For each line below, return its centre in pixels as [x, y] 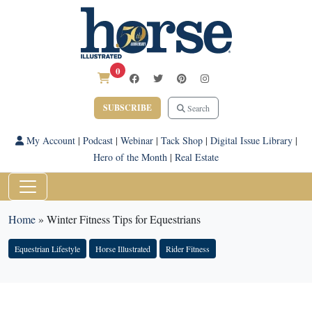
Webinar [136, 140]
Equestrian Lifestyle [47, 249]
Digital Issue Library [251, 140]
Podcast [97, 140]
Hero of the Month [130, 157]
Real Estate [197, 157]
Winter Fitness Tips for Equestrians [124, 219]
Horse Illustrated [123, 249]
